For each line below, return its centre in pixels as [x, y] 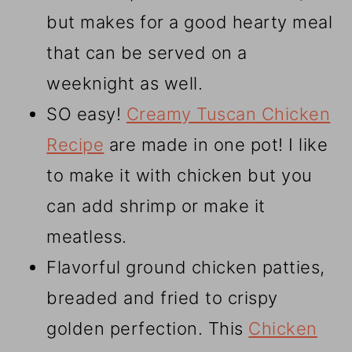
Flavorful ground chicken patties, [186, 268]
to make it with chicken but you [180, 176]
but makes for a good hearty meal [190, 22]
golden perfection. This [148, 329]
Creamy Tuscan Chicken [228, 114]
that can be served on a [147, 53]
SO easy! [86, 114]
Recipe [75, 145]
